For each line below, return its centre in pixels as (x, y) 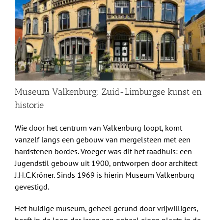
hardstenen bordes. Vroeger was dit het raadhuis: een (103, 151)
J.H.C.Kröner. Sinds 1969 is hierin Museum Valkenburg (104, 175)
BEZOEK (34, 66)
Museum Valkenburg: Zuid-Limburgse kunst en (108, 92)
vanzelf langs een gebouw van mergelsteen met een (102, 140)
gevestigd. (32, 187)
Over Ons (34, 39)
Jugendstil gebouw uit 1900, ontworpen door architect (106, 163)
